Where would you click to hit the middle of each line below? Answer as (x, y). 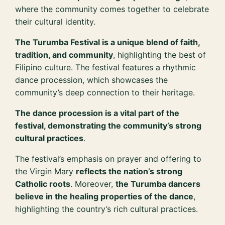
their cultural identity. (55, 21)
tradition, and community (64, 54)
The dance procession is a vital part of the (97, 113)
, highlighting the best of (160, 54)
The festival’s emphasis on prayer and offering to (108, 158)
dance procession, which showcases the (92, 80)
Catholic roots (43, 184)
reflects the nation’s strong (129, 171)
